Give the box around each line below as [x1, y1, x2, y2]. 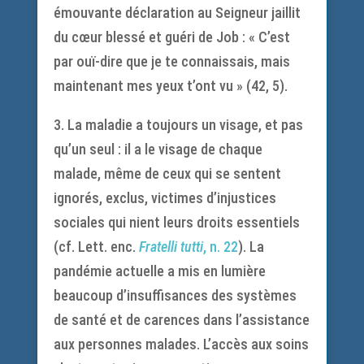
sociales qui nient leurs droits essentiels [53, 214, 300, 231]
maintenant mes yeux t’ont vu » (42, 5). [53, 77, 288, 94]
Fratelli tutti [138, 238, 203, 255]
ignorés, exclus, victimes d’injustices [53, 189, 276, 206]
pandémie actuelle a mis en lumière [53, 262, 266, 279]
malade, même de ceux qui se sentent [53, 165, 281, 182]
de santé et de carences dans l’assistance [53, 311, 310, 328]
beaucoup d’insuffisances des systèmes [53, 287, 297, 304]
